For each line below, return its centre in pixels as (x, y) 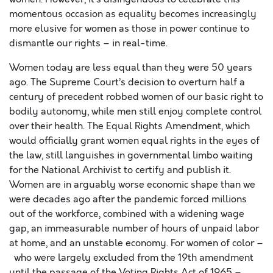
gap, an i (28, 229)
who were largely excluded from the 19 (98, 258)
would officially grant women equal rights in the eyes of (134, 141)
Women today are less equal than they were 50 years (131, 68)
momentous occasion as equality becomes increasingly (133, 14)
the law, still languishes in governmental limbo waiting (131, 155)
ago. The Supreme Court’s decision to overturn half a (127, 82)
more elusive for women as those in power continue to (129, 29)
